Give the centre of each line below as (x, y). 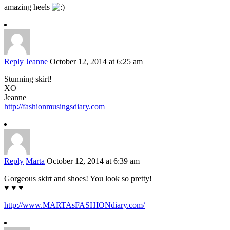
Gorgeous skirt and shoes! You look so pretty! (78, 179)
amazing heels (28, 7)
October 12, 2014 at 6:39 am (93, 161)
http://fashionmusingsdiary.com (54, 107)
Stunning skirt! (28, 79)
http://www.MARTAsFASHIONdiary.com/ (74, 205)
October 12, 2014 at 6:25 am (96, 62)
